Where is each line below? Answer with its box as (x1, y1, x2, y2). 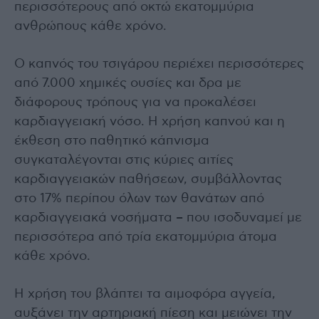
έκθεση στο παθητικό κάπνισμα (14, 134, 209, 147)
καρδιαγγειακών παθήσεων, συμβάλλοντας (14, 172, 282, 186)
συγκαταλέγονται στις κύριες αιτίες (14, 153, 234, 167)
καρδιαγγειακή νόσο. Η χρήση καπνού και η (14, 115, 285, 128)
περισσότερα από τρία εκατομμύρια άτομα (14, 230, 277, 244)
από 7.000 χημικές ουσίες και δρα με (14, 76, 241, 90)
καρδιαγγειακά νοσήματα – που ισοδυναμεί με (14, 211, 302, 224)
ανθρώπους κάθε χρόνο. (14, 19, 167, 33)
